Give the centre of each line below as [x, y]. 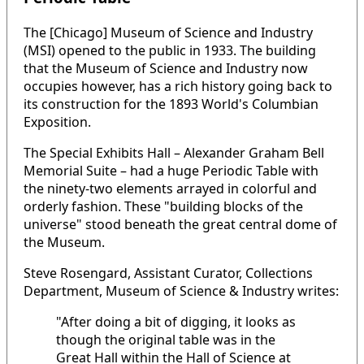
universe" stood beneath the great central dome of [180, 224]
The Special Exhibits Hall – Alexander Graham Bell [174, 153]
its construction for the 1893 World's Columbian [171, 104]
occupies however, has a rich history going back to [178, 86]
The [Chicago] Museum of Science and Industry [168, 32]
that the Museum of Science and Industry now [166, 68]
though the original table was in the [166, 340]
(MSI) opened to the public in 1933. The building [170, 50]
